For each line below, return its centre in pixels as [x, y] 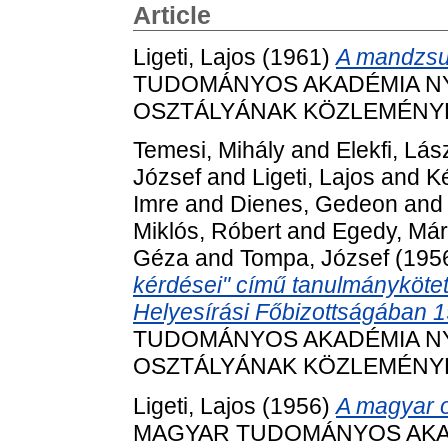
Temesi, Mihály [209, 150]
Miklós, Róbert [207, 231]
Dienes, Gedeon [314, 204]
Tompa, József [314, 258]
